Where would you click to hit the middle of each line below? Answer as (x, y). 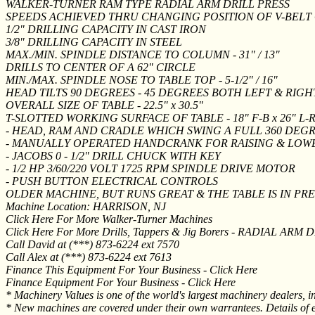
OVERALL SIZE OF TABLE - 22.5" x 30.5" (104, 105)
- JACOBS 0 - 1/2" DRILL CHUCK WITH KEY (113, 155)
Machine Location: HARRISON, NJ (86, 206)
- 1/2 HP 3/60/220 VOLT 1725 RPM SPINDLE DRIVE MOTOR (150, 168)
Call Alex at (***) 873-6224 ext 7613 (89, 257)
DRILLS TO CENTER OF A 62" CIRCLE (101, 67)
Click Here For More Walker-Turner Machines (109, 219)
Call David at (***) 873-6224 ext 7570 (92, 244)
